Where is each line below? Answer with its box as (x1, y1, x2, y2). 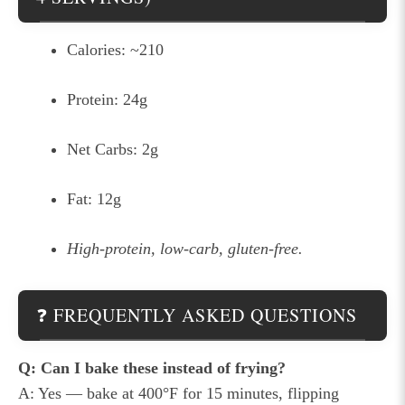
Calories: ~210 (67, 40, 164, 59)
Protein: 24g (67, 89, 147, 108)
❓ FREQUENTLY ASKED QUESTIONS (36, 302, 357, 327)
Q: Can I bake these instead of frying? (18, 358, 286, 377)
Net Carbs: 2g (67, 139, 158, 158)
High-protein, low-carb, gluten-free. (67, 239, 303, 258)
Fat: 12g (67, 189, 121, 208)
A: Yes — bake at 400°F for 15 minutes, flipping (18, 383, 339, 402)
